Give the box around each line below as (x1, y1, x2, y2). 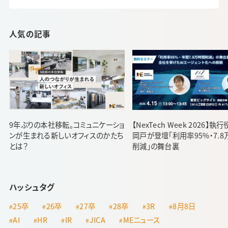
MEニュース (123, 214, 160, 225)
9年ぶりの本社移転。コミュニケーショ (9, 119, 125, 130)
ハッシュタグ (9, 181, 55, 193)
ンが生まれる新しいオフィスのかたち (9, 130, 124, 141)
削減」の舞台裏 (132, 140, 180, 152)
